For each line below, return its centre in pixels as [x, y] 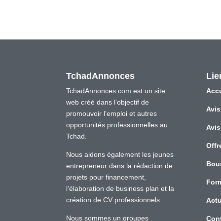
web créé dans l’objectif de [108, 102]
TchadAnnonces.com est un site [116, 91]
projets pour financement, [106, 177]
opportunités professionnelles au [117, 125]
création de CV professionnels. [114, 200]
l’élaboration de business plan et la [120, 188]
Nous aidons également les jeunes [120, 154]
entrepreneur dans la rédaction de [120, 166]
